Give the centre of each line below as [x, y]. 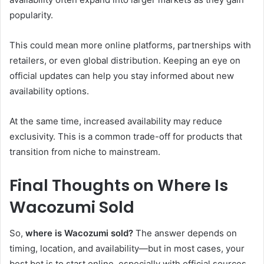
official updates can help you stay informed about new [122, 75]
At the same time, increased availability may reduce [116, 121]
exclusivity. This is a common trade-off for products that [126, 136]
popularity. [31, 15]
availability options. [49, 91]
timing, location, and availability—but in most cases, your [127, 249]
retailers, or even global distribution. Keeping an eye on [125, 60]
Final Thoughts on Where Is [119, 185]
